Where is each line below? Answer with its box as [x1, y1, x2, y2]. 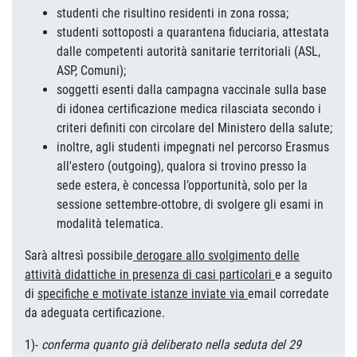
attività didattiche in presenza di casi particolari [25, 267, 275, 282]
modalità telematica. [57, 216, 163, 231]
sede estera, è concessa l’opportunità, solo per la [57, 178, 308, 193]
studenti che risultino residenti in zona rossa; [57, 6, 288, 21]
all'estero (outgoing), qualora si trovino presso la [57, 159, 307, 174]
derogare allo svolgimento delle [133, 248, 300, 263]
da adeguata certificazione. [25, 305, 165, 320]
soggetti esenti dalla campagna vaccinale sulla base [57, 82, 327, 97]
